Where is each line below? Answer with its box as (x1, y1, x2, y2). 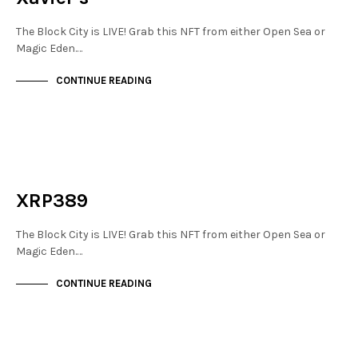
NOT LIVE (34, 173, 68, 183)
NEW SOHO (34, 161, 78, 171)
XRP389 (16, 189, 88, 213)
